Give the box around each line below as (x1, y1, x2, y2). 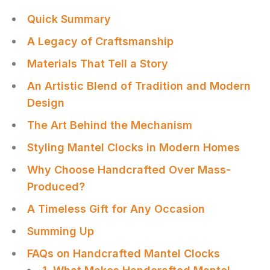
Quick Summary (27, 13, 111, 26)
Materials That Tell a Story (27, 57, 168, 71)
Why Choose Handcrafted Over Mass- (27, 163, 231, 177)
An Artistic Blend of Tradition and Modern (27, 80, 251, 93)
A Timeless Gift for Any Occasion (27, 202, 205, 216)
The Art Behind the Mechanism (27, 119, 192, 132)
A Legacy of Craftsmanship (27, 35, 174, 48)
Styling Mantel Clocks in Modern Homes (27, 141, 240, 154)
